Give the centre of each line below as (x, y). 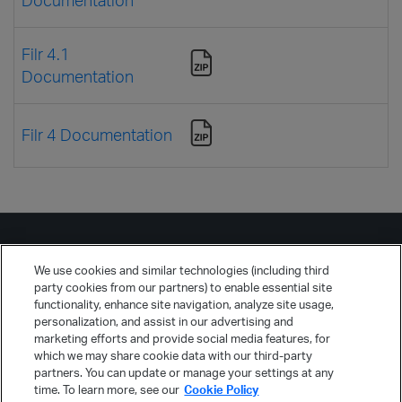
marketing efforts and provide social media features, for (183, 338)
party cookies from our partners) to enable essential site (184, 287)
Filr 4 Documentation (97, 134)
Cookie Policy (222, 389)
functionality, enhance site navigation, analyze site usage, (184, 304)
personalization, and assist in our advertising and (164, 321)
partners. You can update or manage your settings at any (184, 372)
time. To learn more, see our (107, 389)
